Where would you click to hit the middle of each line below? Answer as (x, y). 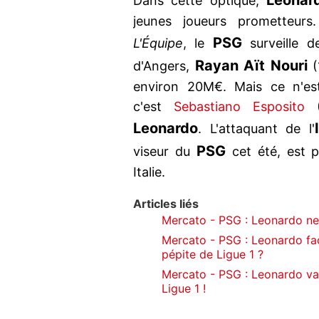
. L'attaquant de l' (256, 129)
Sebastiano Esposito (239, 107)
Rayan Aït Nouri (251, 66)
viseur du (165, 152)
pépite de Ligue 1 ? (213, 255)
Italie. (149, 172)
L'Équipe (158, 43)
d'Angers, (164, 66)
